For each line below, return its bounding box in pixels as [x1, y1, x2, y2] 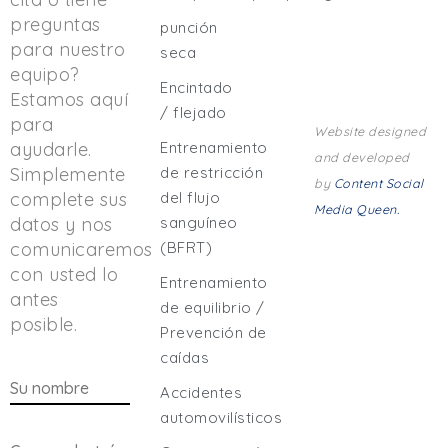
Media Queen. [314, 201, 400, 218]
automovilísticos [160, 408, 283, 428]
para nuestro [10, 37, 125, 61]
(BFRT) [160, 238, 213, 258]
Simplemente [10, 162, 126, 186]
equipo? [10, 62, 80, 86]
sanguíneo [160, 213, 238, 233]
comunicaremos [10, 237, 153, 261]
